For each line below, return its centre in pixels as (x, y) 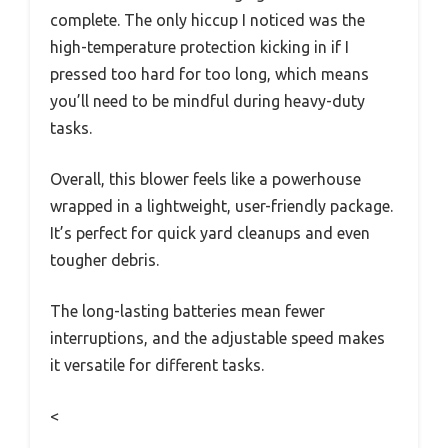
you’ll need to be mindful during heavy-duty (207, 101)
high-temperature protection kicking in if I (199, 47)
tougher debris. (104, 260)
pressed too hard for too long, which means (209, 74)
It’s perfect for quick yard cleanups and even (210, 233)
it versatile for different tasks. (157, 365)
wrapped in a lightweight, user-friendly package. (221, 206)
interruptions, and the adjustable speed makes (217, 338)
